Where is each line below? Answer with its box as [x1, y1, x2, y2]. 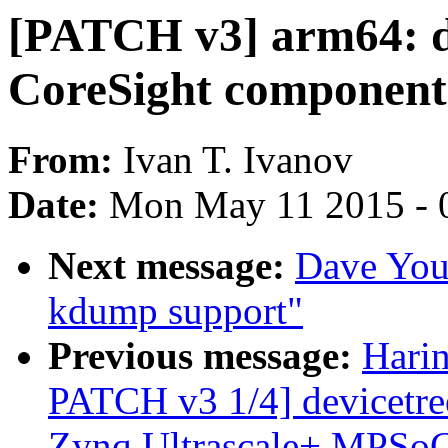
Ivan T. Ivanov [123, 138, 353, 182]
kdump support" [48, 289, 303, 333]
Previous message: [48, 334, 362, 378]
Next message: [48, 244, 295, 288]
